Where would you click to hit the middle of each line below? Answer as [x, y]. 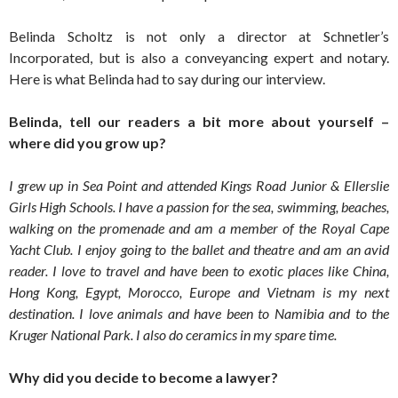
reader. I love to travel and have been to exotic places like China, [199, 270]
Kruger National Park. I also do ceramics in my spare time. [173, 334]
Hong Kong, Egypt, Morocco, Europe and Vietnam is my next [199, 291]
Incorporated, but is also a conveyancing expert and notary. [199, 57]
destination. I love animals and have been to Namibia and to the [199, 313]
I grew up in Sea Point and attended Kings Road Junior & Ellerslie [199, 185]
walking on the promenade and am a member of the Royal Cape [199, 227]
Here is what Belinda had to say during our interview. [167, 78]
